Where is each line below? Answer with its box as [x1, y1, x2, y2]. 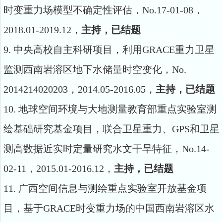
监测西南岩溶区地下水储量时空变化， [3, 64, 172, 75]
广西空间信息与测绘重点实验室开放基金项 [18, 183, 207, 194]
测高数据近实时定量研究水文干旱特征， [3, 143, 182, 154]
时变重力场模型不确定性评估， [3, 4, 142, 15]
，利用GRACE [112, 44, 175, 55]
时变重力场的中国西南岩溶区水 [76, 203, 215, 214]
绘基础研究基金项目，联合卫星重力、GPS [3, 123, 190, 134]
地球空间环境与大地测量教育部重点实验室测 [18, 104, 217, 114]
